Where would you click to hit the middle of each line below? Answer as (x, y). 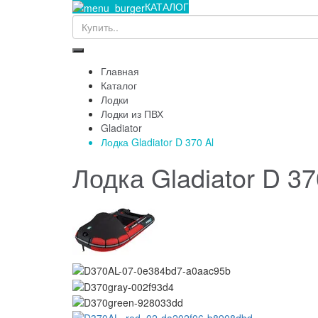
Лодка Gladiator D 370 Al (157, 142)
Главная (120, 71)
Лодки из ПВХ (132, 113)
